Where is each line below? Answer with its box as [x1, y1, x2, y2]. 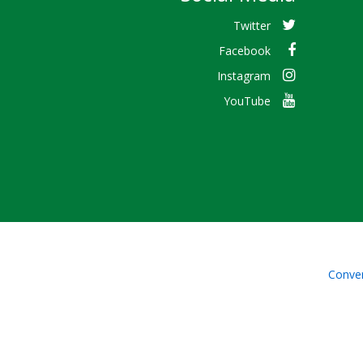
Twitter [233, 17, 271, 33]
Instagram [216, 67, 271, 83]
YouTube [223, 93, 271, 109]
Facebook [218, 42, 271, 58]
